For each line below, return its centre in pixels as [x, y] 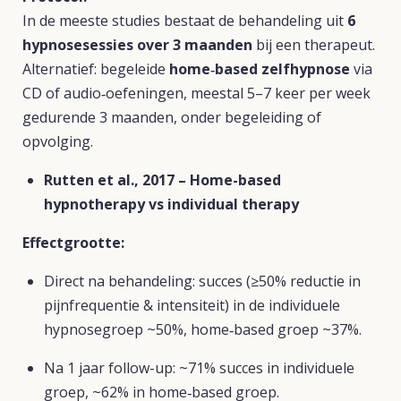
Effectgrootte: [73, 243]
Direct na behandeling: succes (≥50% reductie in [202, 281]
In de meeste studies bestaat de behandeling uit [185, 21]
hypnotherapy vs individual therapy [171, 204]
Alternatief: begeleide [96, 69]
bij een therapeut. [314, 45]
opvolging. [58, 141]
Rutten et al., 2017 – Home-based [162, 180]
